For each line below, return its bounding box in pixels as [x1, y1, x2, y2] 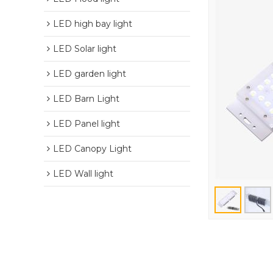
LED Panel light [53, 118, 120, 129]
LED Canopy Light [53, 143, 132, 154]
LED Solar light [53, 43, 116, 54]
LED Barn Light [53, 93, 119, 104]
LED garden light [53, 68, 126, 79]
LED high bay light [53, 18, 132, 29]
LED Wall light [53, 168, 113, 179]
